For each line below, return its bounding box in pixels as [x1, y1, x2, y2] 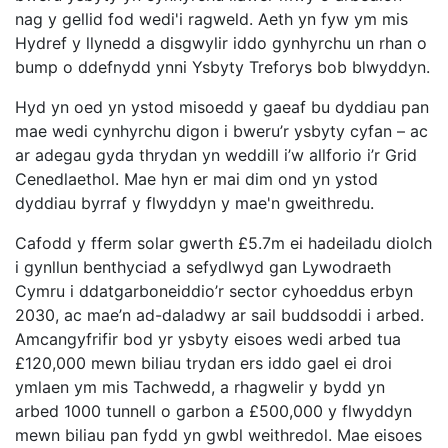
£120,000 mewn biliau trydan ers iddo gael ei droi [15, 353, 392, 374]
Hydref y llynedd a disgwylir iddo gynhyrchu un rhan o [15, 33, 427, 54]
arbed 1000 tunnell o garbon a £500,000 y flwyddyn [15, 401, 412, 422]
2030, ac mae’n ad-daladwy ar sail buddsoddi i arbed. [15, 305, 424, 326]
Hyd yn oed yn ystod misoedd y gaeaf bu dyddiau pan [15, 97, 429, 118]
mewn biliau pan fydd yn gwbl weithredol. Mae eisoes [15, 425, 422, 446]
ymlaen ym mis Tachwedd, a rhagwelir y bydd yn [15, 377, 385, 398]
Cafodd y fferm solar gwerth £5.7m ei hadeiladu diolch [15, 233, 432, 254]
